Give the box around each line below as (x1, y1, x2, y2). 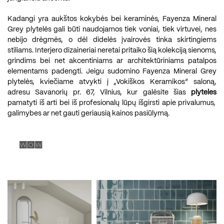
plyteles (191, 88, 216, 96)
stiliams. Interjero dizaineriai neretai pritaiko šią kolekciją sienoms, (7, 46, 216, 54)
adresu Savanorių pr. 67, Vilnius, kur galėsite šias (7, 88, 191, 96)
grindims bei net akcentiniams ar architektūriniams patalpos (7, 57, 216, 64)
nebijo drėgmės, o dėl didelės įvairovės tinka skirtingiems (7, 36, 216, 43)
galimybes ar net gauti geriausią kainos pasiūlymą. (7, 109, 169, 117)
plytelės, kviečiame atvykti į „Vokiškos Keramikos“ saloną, (7, 78, 216, 85)
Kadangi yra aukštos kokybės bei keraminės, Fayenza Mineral (7, 15, 216, 22)
